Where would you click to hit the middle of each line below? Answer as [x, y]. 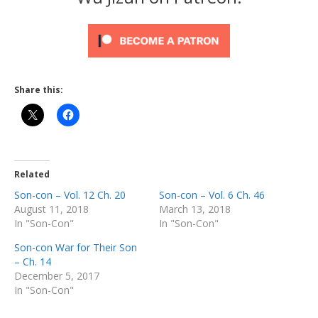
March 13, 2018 [195, 209]
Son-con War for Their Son [76, 247]
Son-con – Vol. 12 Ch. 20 [70, 194]
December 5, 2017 [57, 275]
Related [32, 174]
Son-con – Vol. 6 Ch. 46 [212, 194]
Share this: [39, 89]
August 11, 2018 [51, 209]
